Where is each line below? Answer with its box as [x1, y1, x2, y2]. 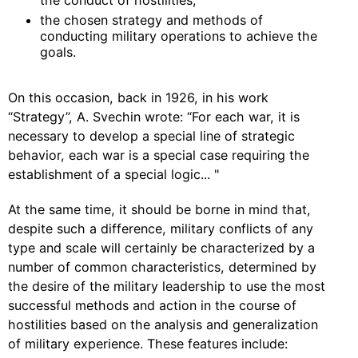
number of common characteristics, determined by [8, 259, 316, 275]
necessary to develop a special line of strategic [8, 128, 295, 144]
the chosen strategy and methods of [40, 12, 263, 28]
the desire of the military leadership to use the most [8, 278, 325, 294]
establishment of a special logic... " [8, 166, 219, 182]
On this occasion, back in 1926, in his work [8, 89, 268, 105]
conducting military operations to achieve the [40, 28, 317, 44]
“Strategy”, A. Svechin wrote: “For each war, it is [8, 109, 300, 125]
